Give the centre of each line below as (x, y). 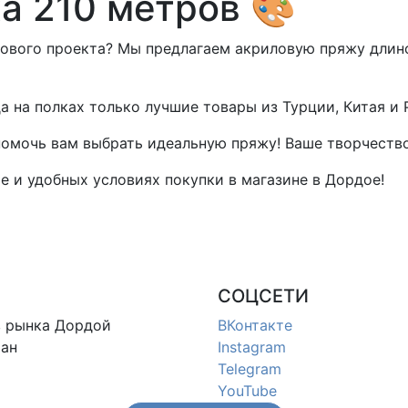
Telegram (250, 368)
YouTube (247, 390)
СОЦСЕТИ (263, 296)
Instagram (252, 347)
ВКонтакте (255, 325)
